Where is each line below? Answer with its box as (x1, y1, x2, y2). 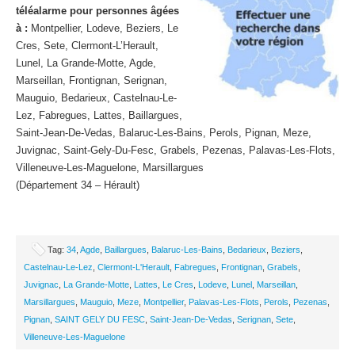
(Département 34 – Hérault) (16, 179, 139, 191)
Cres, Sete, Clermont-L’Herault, (16, 40, 158, 52)
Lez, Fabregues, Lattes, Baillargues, (16, 109, 182, 121)
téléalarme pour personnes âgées (16, 5, 179, 17)
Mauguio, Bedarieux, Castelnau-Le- (16, 92, 177, 104)
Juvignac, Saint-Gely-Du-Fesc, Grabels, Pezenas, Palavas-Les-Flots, (16, 144, 335, 156)
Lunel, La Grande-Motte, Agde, (16, 57, 156, 69)
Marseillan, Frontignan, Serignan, (16, 74, 167, 86)
